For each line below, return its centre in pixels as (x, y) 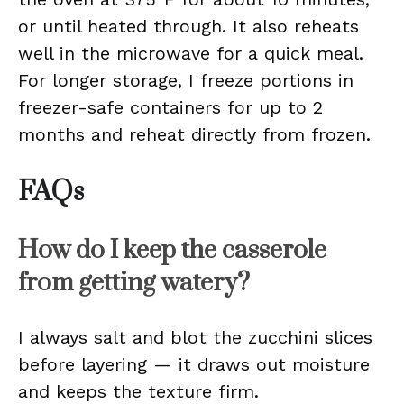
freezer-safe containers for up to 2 (170, 107)
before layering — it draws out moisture (194, 364)
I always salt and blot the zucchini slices (195, 337)
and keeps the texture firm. (138, 391)
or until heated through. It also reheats (188, 26)
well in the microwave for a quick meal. (191, 53)
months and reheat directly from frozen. (194, 134)
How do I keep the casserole (172, 250)
